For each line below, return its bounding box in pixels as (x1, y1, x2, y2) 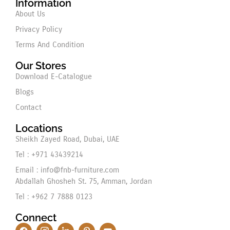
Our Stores (15, 59, 66, 72)
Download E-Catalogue (15, 71, 92, 81)
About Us (15, 9, 45, 18)
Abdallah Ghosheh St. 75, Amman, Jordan (15, 176, 152, 186)
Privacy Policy (15, 24, 62, 34)
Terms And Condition (15, 40, 84, 49)
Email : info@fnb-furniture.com (15, 165, 119, 175)
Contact (15, 102, 42, 112)
